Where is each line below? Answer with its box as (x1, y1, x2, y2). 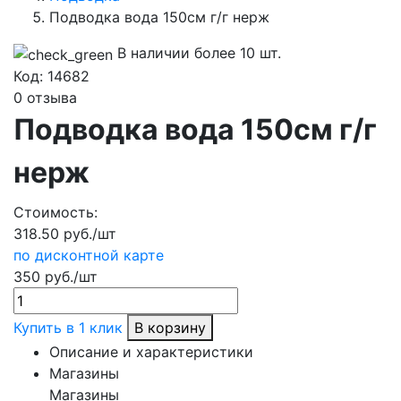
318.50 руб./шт (13, 224, 116, 243)
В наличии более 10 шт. (117, 44, 281, 62)
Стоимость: (13, 202, 98, 221)
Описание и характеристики (49, 342, 253, 361)
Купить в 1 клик (13, 318, 123, 337)
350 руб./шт (13, 267, 98, 286)
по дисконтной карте (13, 245, 164, 264)
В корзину (134, 318, 206, 337)
